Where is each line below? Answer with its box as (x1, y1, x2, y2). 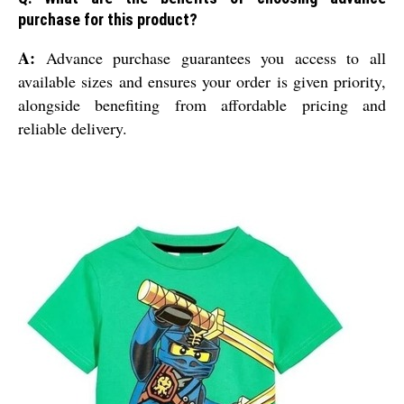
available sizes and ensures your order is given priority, (18, 70, 386, 93)
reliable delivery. (18, 117, 127, 140)
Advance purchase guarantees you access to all (35, 47, 386, 69)
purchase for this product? (18, 10, 197, 30)
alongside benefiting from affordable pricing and (18, 94, 386, 116)
